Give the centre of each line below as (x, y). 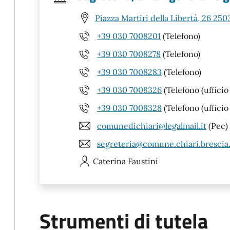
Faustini (143, 161)
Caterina (109, 161)
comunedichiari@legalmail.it (152, 126)
